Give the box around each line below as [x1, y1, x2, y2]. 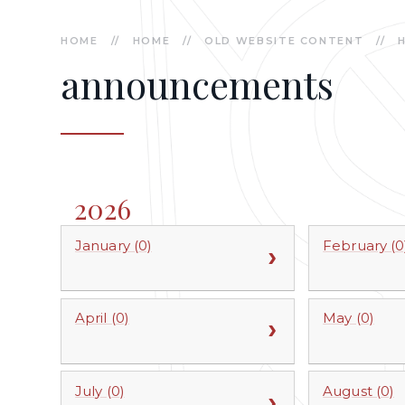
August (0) [323, 381, 394, 400]
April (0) [75, 309, 129, 327]
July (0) [75, 381, 125, 400]
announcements [61, 58, 334, 109]
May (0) [323, 309, 374, 327]
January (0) [75, 236, 153, 254]
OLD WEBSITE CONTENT [204, 34, 364, 48]
